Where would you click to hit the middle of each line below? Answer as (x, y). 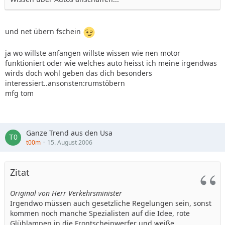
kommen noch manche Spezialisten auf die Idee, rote (100, 213)
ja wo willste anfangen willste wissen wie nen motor (93, 53)
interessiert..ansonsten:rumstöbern (65, 83)
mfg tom (19, 93)
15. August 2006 (70, 142)
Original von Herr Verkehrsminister (66, 193)
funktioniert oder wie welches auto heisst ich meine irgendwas (111, 63)
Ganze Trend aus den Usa (69, 133)
